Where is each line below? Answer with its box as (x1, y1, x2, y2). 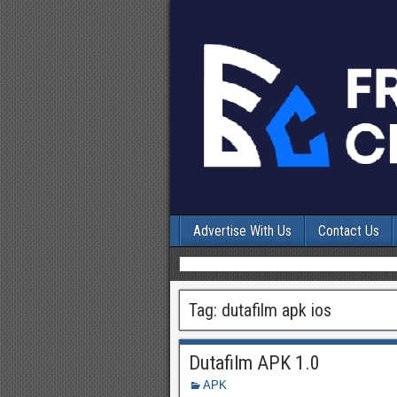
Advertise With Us (193, 222, 292, 239)
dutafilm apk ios (222, 300, 331, 321)
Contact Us (318, 222, 379, 239)
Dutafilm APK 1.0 (189, 352, 320, 374)
